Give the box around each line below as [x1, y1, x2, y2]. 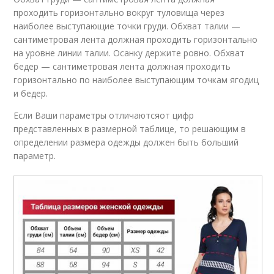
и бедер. [13, 87, 48, 99]
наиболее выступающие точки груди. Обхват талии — [13, 20, 241, 32]
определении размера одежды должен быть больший [13, 136, 239, 148]
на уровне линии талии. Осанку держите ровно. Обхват [13, 46, 245, 59]
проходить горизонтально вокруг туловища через [13, 6, 225, 18]
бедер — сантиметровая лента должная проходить [13, 60, 231, 72]
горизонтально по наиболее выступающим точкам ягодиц [13, 73, 259, 86]
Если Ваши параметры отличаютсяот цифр [13, 109, 194, 121]
